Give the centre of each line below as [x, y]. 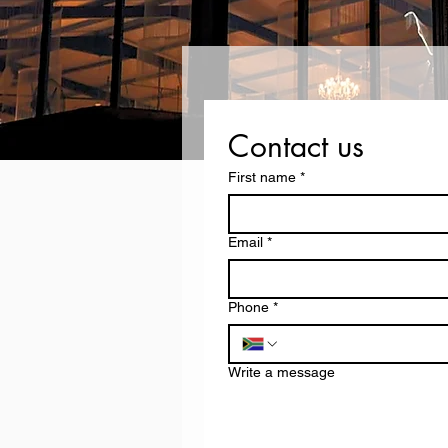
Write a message [281, 372]
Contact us [296, 146]
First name [262, 177]
